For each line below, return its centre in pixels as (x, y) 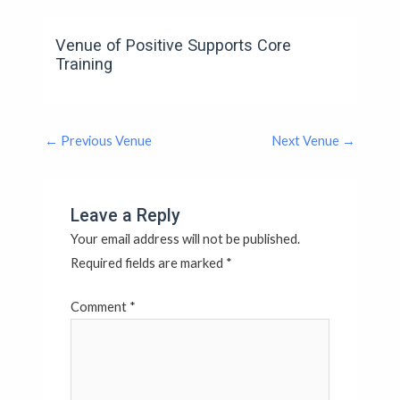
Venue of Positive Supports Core (174, 45)
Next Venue (307, 140)
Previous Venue (104, 140)
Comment (100, 306)
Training (84, 63)
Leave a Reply (126, 216)
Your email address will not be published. (186, 239)
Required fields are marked (149, 263)
